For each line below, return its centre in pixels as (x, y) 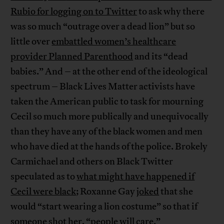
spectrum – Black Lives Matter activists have (103, 87)
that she (176, 192)
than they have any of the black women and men (107, 132)
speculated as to (44, 177)
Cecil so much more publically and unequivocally (110, 117)
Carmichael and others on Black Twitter (92, 162)
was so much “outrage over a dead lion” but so (103, 27)
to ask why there (171, 12)
